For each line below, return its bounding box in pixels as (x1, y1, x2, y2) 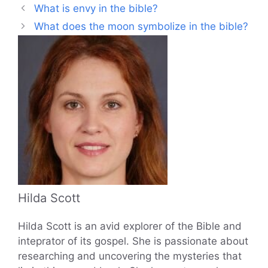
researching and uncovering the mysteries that (18, 249, 242, 262)
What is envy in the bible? (34, 2, 159, 14)
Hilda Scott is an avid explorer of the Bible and (18, 220, 242, 232)
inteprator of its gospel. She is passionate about (18, 234, 248, 247)
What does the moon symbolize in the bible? (34, 20, 249, 32)
